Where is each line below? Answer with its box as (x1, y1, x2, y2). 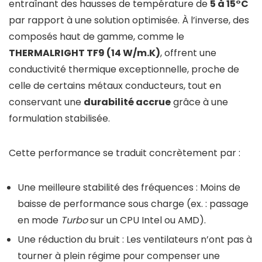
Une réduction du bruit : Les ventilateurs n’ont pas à (18, 233, 252, 247)
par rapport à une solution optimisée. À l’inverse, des (9, 13, 249, 27)
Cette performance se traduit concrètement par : (9, 146, 240, 160)
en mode (18, 213, 61, 227)
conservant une (9, 95, 84, 109)
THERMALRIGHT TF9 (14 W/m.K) (9, 46, 160, 60)
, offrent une (160, 46, 216, 60)
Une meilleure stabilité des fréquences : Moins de (18, 181, 240, 195)
